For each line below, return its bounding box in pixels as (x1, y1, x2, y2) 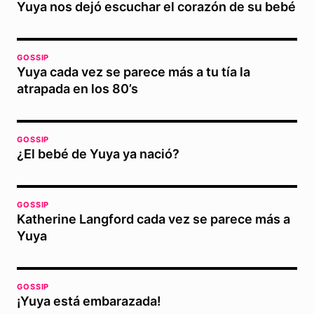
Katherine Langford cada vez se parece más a (17, 212, 290, 227)
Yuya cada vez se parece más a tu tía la (17, 64, 250, 80)
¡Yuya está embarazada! (17, 294, 161, 309)
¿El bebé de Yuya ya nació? (17, 146, 179, 162)
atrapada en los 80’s (17, 81, 138, 97)
